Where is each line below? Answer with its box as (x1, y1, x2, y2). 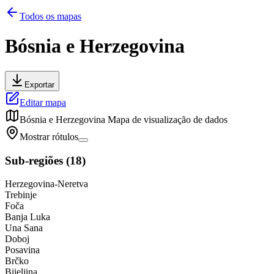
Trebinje (5, 190, 37, 201)
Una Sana (5, 223, 43, 234)
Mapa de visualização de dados (108, 114, 228, 125)
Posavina (5, 245, 40, 256)
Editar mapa (20, 97, 66, 108)
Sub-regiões (5, 154, 63, 167)
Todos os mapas (20, 11, 81, 21)
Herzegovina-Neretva (5, 179, 88, 190)
